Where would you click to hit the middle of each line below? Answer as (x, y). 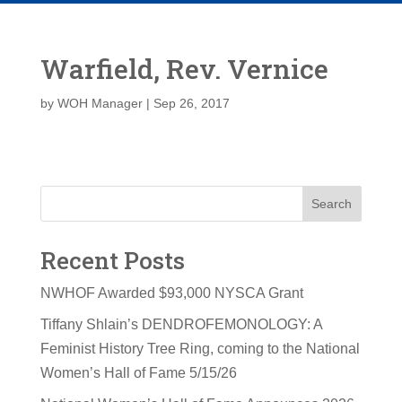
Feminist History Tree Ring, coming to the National (200, 348)
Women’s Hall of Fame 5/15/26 (138, 372)
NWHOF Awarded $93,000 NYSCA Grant (171, 293)
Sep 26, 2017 (191, 103)
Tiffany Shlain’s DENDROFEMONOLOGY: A (181, 324)
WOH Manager (100, 103)
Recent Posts (112, 260)
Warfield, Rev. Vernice (184, 68)
